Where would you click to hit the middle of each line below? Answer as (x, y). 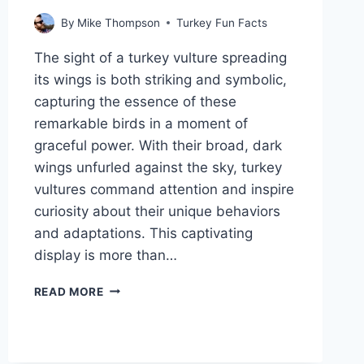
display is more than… (105, 255)
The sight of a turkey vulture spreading (160, 57)
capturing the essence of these (135, 101)
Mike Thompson (118, 22)
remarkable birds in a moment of (141, 123)
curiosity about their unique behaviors (157, 211)
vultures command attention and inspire (164, 189)
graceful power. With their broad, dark (158, 145)
